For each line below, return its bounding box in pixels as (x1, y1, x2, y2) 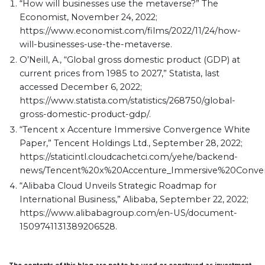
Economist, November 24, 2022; (19, 12, 157, 22)
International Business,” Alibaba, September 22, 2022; (19, 194, 248, 205)
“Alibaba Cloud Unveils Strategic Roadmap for (19, 180, 216, 191)
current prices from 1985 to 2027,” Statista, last (19, 68, 219, 79)
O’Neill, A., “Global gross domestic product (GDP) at (19, 54, 240, 65)
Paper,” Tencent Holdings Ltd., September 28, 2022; (19, 138, 243, 148)
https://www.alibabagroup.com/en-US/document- (19, 208, 237, 218)
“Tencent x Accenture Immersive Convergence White (19, 124, 250, 135)
